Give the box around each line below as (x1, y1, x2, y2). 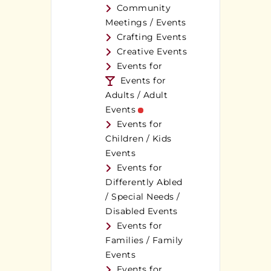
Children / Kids (105, 133, 172, 145)
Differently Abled (105, 177, 183, 188)
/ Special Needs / (105, 191, 180, 203)
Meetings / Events (105, 17, 186, 28)
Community (116, 2, 171, 14)
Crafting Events (116, 31, 186, 43)
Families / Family (105, 235, 183, 246)
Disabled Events (105, 206, 178, 217)
